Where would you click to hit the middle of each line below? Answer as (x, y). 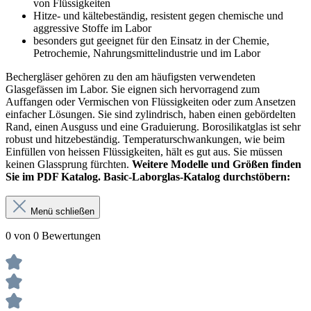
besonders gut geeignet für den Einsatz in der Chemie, (151, 40)
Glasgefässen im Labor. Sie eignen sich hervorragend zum (133, 89)
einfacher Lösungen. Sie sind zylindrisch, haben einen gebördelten (151, 114)
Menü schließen (62, 211)
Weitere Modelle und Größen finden (217, 164)
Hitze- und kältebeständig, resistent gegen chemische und (158, 15)
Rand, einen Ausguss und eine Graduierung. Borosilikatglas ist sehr (153, 126)
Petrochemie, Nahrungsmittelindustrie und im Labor (147, 53)
